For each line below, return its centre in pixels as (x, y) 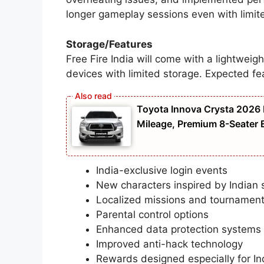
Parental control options (152, 214)
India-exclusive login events (162, 170)
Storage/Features (109, 44)
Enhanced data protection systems (179, 229)
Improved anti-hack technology (169, 244)
